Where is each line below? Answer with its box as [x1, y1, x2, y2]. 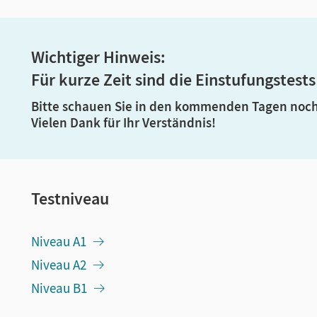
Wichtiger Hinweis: [31, 46, 169, 68]
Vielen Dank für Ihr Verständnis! [31, 114, 216, 131]
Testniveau [31, 188, 109, 209]
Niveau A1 [31, 233, 86, 250]
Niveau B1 [31, 279, 87, 296]
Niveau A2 [31, 256, 86, 273]
